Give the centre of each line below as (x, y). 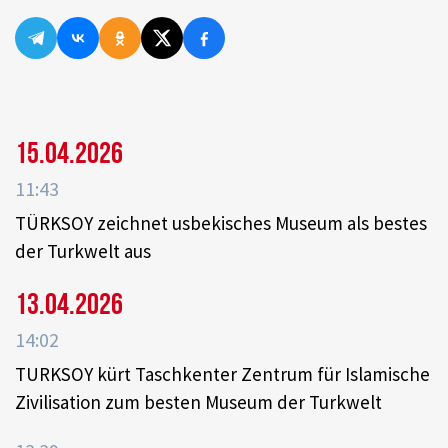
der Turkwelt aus (83, 250)
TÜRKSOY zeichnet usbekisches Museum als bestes (221, 222)
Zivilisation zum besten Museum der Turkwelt (198, 401)
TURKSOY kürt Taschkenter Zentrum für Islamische (222, 373)
